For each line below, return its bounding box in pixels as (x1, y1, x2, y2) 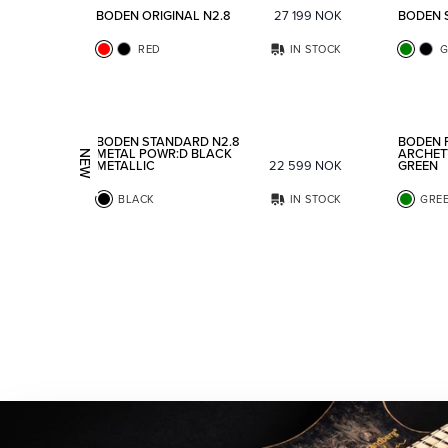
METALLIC (96, 156, 155, 174)
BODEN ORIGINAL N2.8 (96, 6, 231, 24)
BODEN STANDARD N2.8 (96, 132, 240, 150)
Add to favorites (338, 79, 427, 98)
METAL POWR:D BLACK (96, 144, 232, 162)
